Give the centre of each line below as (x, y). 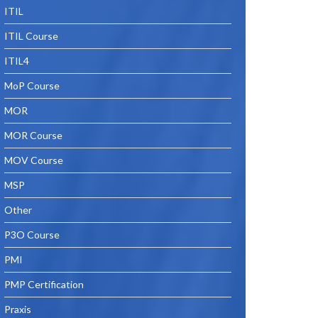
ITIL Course (31, 36)
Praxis (18, 309)
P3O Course (32, 235)
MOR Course (33, 135)
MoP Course (32, 86)
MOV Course (34, 160)
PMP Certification (44, 284)
